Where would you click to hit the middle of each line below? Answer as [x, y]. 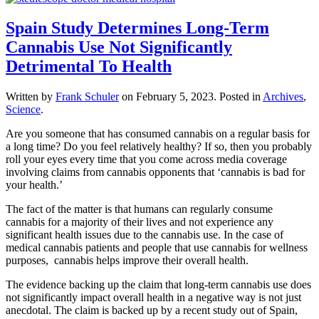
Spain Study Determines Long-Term [137, 28]
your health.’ [34, 185]
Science [23, 110]
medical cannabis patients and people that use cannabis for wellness [157, 248]
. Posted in [238, 97]
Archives [283, 97]
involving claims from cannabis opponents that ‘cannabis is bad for [155, 172]
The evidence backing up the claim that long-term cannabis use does [158, 285]
